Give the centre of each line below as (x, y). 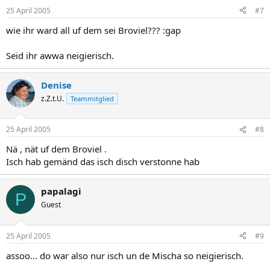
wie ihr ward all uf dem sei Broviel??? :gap (93, 30)
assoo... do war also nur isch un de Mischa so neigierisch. (125, 255)
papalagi (61, 191)
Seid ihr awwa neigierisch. (60, 55)
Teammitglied (92, 98)
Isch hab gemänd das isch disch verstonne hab (103, 162)
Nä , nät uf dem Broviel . (56, 149)
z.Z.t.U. (52, 98)
